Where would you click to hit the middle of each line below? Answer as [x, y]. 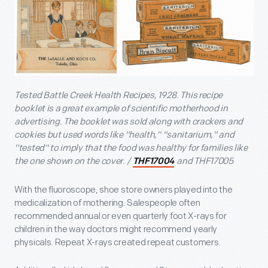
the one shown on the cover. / [73, 161]
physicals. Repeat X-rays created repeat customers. [118, 242]
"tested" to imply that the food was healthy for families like [131, 148]
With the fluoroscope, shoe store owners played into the [124, 190]
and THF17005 [204, 161]
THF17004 [153, 162]
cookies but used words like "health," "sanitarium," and [124, 135]
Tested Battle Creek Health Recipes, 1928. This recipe [119, 95]
